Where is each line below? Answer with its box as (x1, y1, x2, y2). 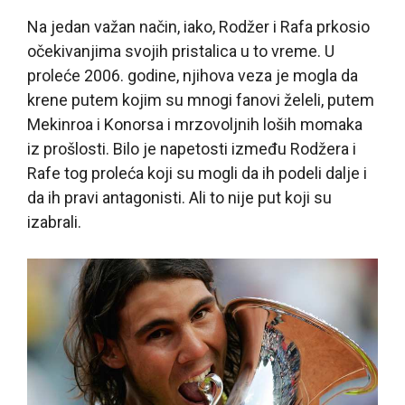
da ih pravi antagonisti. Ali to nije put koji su (27, 187, 332, 207)
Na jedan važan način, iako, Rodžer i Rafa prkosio (27, 16, 370, 36)
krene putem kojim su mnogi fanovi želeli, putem (27, 89, 374, 109)
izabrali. (27, 212, 81, 231)
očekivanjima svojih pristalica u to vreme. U (27, 41, 334, 61)
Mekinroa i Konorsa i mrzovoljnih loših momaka (27, 114, 363, 134)
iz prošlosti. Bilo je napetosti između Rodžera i (27, 138, 356, 158)
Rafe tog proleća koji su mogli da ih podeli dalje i (27, 163, 367, 183)
